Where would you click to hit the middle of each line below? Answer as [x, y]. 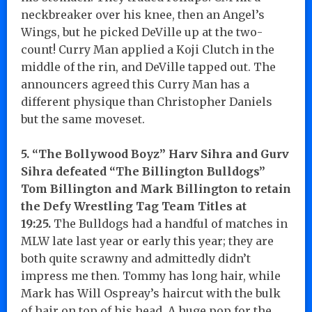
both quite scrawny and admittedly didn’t [136, 258]
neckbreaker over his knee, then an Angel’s [143, 14]
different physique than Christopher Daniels [147, 101]
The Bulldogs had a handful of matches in [169, 223]
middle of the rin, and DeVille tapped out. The [148, 67]
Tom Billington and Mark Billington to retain [156, 188]
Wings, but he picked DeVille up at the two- [142, 32]
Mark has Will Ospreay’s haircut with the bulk [151, 293]
